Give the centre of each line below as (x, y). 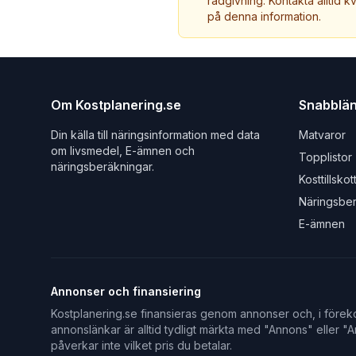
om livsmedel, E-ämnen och (123, 151)
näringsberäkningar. (103, 166)
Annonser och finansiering (126, 291)
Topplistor (325, 157)
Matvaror (322, 135)
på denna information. (264, 16)
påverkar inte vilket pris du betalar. (141, 345)
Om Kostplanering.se (116, 105)
